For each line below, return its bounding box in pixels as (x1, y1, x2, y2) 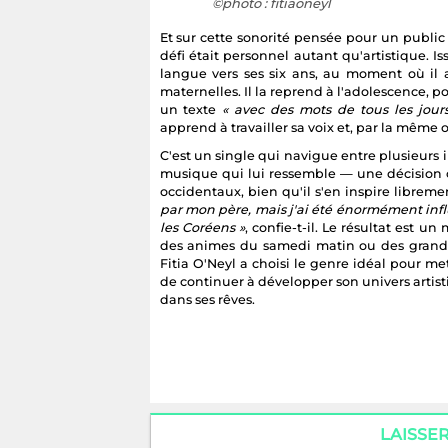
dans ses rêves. (159, 291, 255, 307)
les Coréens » (159, 219, 245, 235)
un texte (159, 101, 223, 117)
